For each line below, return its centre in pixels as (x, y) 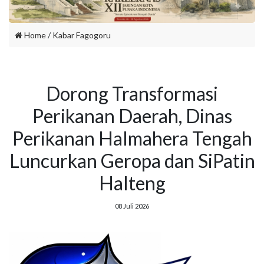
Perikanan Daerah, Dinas (132, 115)
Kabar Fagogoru (82, 35)
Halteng (132, 183)
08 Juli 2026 (132, 206)
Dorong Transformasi (132, 93)
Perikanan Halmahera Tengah (132, 138)
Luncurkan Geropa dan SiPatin (132, 160)
